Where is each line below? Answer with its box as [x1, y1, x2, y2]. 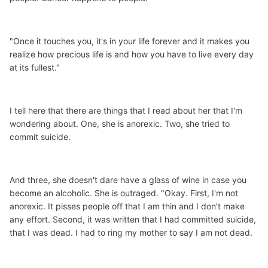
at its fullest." [10, 62, 60, 73]
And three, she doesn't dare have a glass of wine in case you [10, 175, 246, 185]
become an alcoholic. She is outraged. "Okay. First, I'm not [10, 188, 238, 199]
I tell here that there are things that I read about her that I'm [10, 105, 242, 116]
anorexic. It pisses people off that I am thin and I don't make [10, 201, 245, 212]
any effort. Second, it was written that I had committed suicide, [10, 214, 256, 225]
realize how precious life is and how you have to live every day [10, 49, 254, 60]
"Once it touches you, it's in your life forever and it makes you [10, 36, 249, 47]
